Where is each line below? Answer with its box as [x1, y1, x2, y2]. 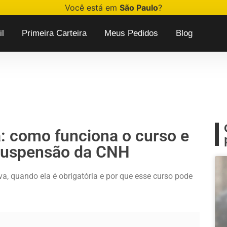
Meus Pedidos [104, 28, 158, 38]
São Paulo [120, 3, 158, 13]
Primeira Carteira [21, 28, 87, 38]
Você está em [65, 3, 120, 13]
